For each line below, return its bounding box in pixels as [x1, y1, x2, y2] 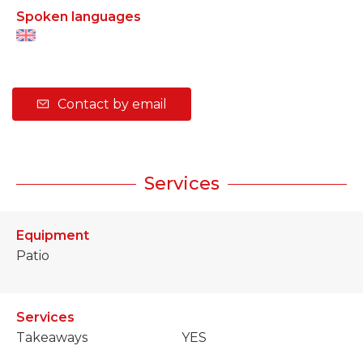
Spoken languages [16, 9, 141, 25]
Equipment [16, 228, 89, 244]
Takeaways [16, 330, 88, 346]
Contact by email [58, 96, 167, 113]
